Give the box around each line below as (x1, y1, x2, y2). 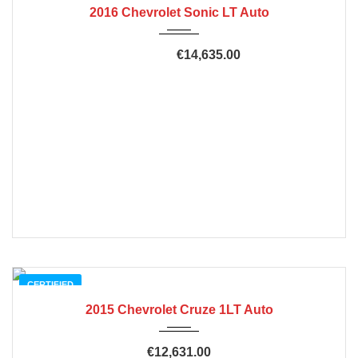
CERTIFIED (27, 280, 74, 289)
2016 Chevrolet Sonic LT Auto (89, 6, 269, 19)
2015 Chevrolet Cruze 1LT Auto (85, 303, 273, 316)
